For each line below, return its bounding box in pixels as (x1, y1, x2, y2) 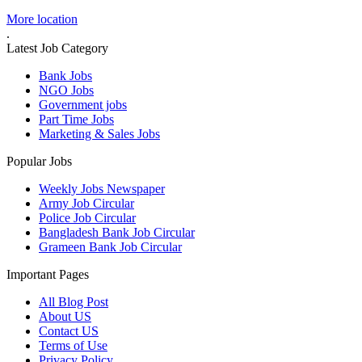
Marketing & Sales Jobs (39, 127, 160, 141)
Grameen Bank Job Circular (39, 240, 182, 255)
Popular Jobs (6, 154, 72, 169)
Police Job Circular (39, 211, 136, 225)
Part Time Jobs (39, 112, 114, 127)
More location (6, 12, 78, 27)
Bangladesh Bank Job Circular (39, 225, 195, 240)
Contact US (39, 324, 99, 339)
